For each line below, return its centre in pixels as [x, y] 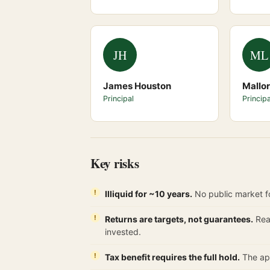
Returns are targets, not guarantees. [179, 219]
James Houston [137, 86]
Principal [118, 99]
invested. [123, 232]
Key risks [115, 163]
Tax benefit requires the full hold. [172, 257]
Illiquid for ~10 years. [149, 194]
